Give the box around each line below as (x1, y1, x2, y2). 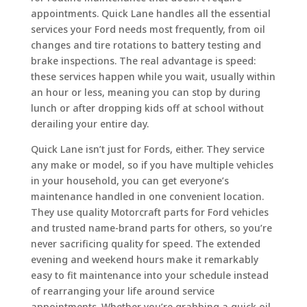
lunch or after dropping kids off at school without (30, 101, 264, 114)
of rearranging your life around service (30, 284, 214, 297)
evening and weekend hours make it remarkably (30, 252, 258, 266)
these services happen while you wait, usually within (30, 69, 275, 83)
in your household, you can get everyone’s (30, 173, 229, 187)
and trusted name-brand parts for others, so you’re (30, 221, 272, 234)
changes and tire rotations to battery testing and (30, 38, 261, 51)
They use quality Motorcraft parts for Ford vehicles (30, 205, 269, 219)
